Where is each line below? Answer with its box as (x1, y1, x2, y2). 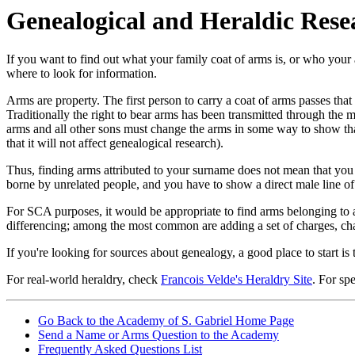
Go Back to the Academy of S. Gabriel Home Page (38, 314, 294, 328)
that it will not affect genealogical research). (6, 136, 223, 151)
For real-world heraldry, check (6, 273, 161, 287)
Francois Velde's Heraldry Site (161, 273, 312, 287)
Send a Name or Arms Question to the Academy (38, 328, 279, 342)
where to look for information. (6, 67, 157, 81)
